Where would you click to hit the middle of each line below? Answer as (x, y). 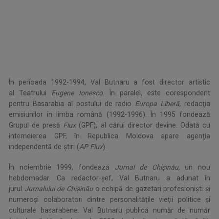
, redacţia (195, 104)
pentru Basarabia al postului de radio (72, 104)
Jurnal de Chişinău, (147, 167)
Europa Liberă (157, 104)
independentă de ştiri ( (44, 147)
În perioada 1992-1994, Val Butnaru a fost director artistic (109, 82)
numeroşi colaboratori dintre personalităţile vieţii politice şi (109, 199)
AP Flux (91, 147)
